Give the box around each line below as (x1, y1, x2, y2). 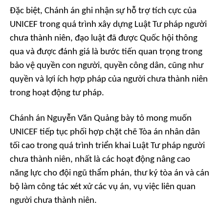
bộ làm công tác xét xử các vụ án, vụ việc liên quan (10, 182, 196, 192)
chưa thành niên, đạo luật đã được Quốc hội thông (10, 34, 197, 44)
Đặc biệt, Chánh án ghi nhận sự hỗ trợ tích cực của (10, 6, 197, 16)
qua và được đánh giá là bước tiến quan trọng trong (10, 47, 202, 57)
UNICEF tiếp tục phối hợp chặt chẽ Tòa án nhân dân (10, 128, 200, 137)
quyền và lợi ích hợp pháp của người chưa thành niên (10, 75, 208, 85)
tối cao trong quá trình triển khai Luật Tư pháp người (10, 141, 205, 151)
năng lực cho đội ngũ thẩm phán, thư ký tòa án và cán (10, 169, 209, 178)
